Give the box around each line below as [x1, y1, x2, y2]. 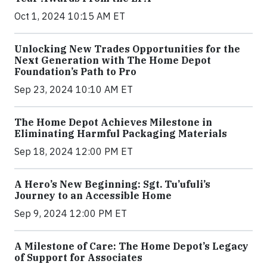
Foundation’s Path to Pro [14, 65, 136, 77]
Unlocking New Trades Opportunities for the [14, 42, 240, 55]
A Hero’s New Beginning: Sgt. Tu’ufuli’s [14, 178, 210, 190]
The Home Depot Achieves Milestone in [14, 116, 212, 128]
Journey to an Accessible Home [14, 189, 172, 201]
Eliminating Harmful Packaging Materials [14, 127, 227, 139]
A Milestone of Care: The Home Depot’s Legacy [14, 240, 249, 252]
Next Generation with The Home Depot [14, 54, 211, 66]
